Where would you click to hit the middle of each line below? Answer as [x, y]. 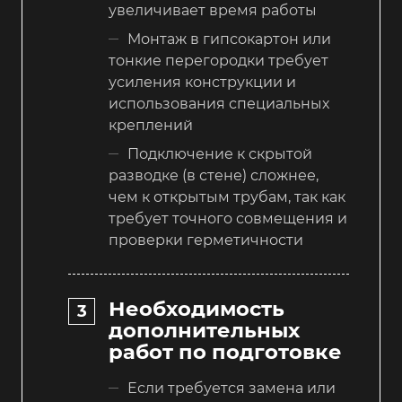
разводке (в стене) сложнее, [214, 175]
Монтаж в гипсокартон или [229, 39]
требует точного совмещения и [228, 218]
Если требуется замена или [232, 388]
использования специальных [219, 104]
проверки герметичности [206, 240]
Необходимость [197, 308]
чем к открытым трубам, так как [227, 197]
